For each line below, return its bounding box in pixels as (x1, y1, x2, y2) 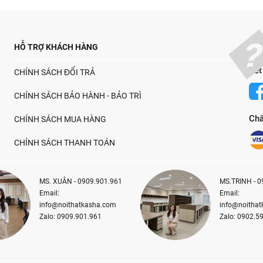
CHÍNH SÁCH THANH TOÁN (14, 138, 115, 147)
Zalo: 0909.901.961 (39, 213, 102, 221)
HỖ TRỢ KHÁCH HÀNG (14, 42, 98, 52)
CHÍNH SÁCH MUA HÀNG (14, 114, 106, 124)
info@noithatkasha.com (39, 201, 116, 209)
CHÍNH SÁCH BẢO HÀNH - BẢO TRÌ (14, 91, 141, 100)
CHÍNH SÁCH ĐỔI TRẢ (14, 68, 95, 77)
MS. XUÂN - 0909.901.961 (39, 177, 122, 186)
